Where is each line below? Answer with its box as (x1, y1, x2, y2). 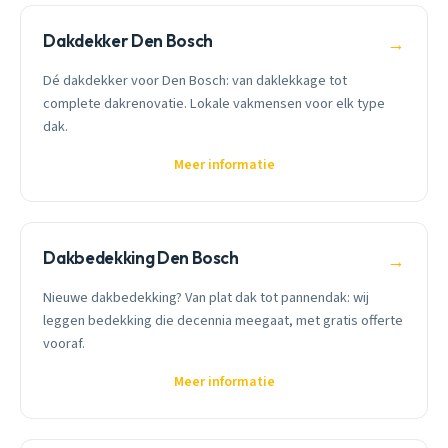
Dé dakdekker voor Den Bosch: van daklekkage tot (43, 70, 348, 92)
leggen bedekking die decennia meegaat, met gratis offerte (43, 309, 404, 331)
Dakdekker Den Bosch (43, 30, 213, 52)
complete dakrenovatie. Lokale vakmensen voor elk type (43, 93, 386, 115)
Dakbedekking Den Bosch (43, 247, 239, 269)
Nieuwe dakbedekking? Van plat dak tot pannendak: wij (43, 286, 370, 308)
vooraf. (43, 332, 86, 354)
